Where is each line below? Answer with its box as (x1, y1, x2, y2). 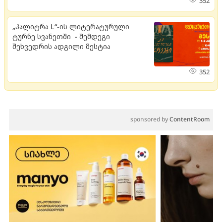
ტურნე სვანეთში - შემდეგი (12, 31, 110, 41)
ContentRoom (169, 114, 210, 123)
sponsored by (130, 114, 169, 123)
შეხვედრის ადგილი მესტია (12, 41, 111, 51)
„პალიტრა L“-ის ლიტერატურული (12, 21, 129, 31)
